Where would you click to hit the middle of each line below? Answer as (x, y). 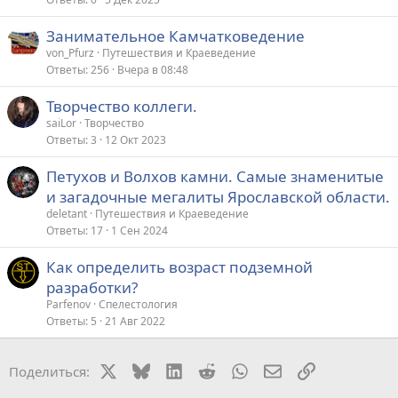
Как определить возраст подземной (179, 267)
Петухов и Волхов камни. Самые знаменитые (215, 176)
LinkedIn (208, 369)
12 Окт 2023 (135, 139)
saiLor (61, 123)
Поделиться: (49, 371)
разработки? (92, 287)
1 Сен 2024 (139, 230)
